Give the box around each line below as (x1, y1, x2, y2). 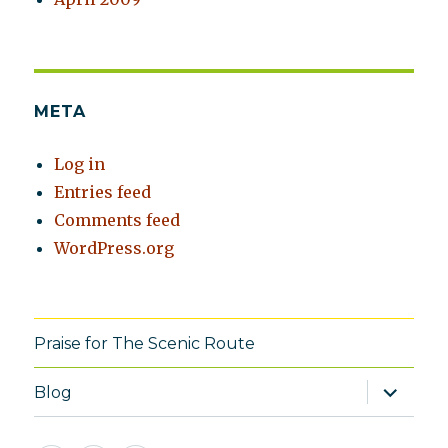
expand (364, 377, 434, 397)
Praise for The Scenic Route (34, 333, 256, 353)
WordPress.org (54, 238, 175, 259)
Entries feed (54, 182, 152, 203)
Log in (54, 154, 106, 175)
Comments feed (54, 210, 181, 231)
